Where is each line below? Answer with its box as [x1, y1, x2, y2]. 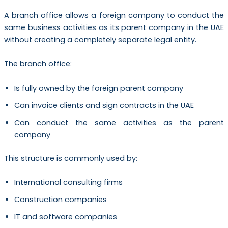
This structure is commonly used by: [4, 153, 137, 163]
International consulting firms [14, 177, 123, 187]
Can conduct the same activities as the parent [14, 117, 224, 128]
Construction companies [14, 194, 107, 205]
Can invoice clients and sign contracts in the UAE [14, 100, 194, 110]
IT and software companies [14, 211, 117, 222]
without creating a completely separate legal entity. [4, 34, 196, 45]
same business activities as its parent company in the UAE [4, 22, 224, 33]
